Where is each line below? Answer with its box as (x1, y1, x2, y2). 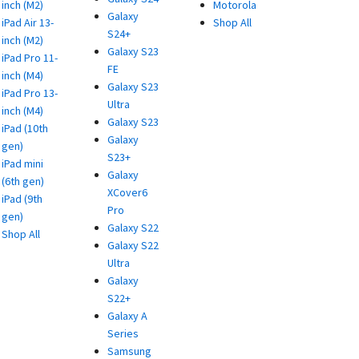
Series (107, 326, 139, 341)
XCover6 (107, 185, 147, 200)
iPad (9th (2, 192, 42, 206)
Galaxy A (107, 309, 147, 323)
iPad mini (2, 156, 43, 171)
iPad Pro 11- (2, 50, 58, 65)
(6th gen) (2, 174, 44, 188)
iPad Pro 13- (2, 86, 58, 100)
